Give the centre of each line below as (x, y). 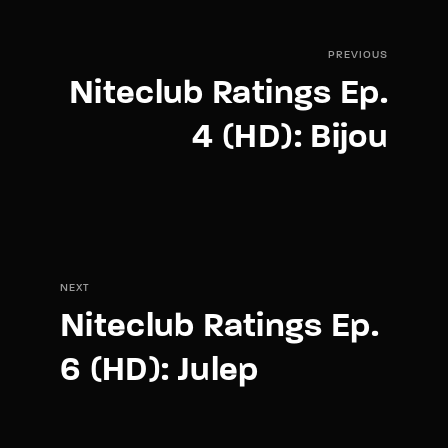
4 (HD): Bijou (290, 138)
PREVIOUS (358, 55)
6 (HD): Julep (159, 371)
